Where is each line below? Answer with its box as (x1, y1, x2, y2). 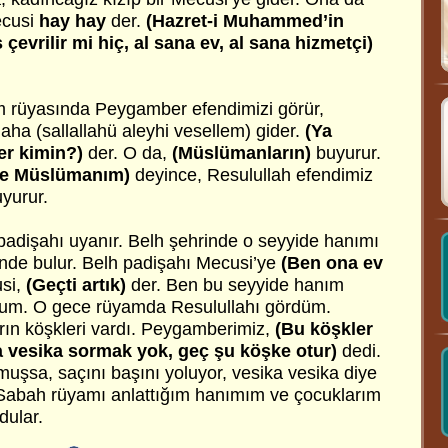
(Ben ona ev (281, 253, 383, 273)
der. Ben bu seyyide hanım (131, 275, 344, 295)
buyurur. (316, 143, 381, 163)
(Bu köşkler (275, 319, 373, 339)
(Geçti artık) (26, 275, 131, 295)
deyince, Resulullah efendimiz (130, 165, 373, 185)
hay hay (39, 11, 111, 31)
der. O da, (83, 143, 172, 163)
